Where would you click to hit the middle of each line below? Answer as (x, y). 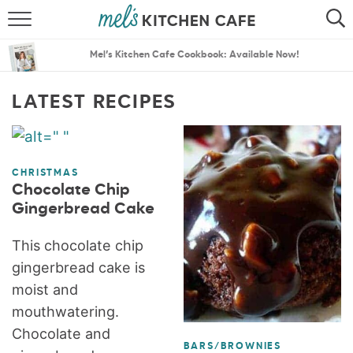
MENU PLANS (176, 153)
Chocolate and (61, 334)
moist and (45, 290)
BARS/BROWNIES (232, 346)
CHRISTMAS (45, 173)
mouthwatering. (66, 312)
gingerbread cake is (79, 268)
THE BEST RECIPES (176, 115)
